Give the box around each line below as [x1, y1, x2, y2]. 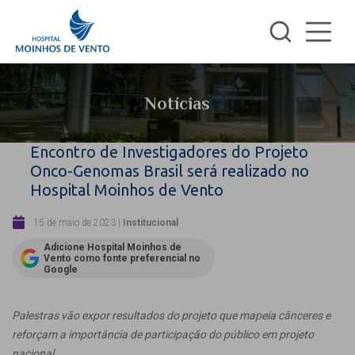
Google [44, 264, 78, 275]
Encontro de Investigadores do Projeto [30, 143, 308, 161]
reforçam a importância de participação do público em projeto [12, 328, 314, 341]
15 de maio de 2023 [33, 216, 116, 228]
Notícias [145, 94, 210, 113]
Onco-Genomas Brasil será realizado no [30, 162, 309, 180]
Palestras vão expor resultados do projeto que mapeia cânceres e [12, 309, 330, 322]
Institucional [123, 216, 178, 228]
